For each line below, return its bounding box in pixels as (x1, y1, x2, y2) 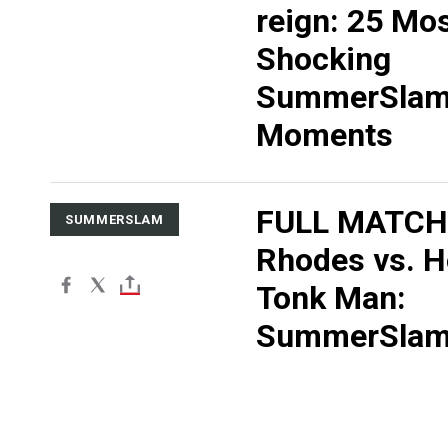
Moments (255, 115, 393, 154)
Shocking (255, 39, 391, 78)
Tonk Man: (255, 278, 406, 317)
